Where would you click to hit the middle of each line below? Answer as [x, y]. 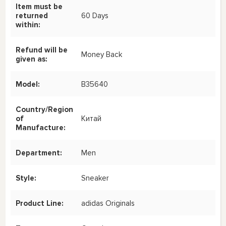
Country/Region [45, 109]
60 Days [95, 15]
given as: [32, 59]
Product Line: [40, 203]
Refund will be [42, 50]
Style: [26, 178]
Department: [39, 153]
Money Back [102, 54]
